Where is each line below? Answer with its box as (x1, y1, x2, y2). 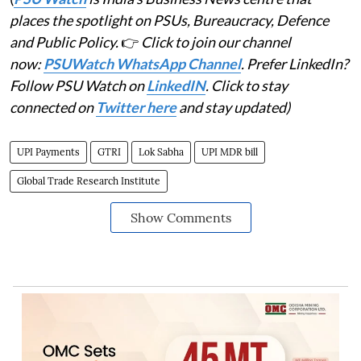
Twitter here (96, 98, 176, 117)
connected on (10, 98, 96, 117)
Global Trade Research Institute (17, 175, 160, 188)
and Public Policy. (10, 33, 121, 52)
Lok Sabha (139, 146, 184, 159)
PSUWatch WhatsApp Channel (44, 55, 241, 73)
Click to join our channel (141, 33, 291, 52)
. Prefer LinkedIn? (241, 55, 348, 73)
